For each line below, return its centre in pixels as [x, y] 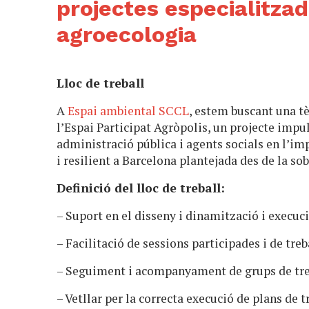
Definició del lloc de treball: [143, 188]
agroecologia [127, 34]
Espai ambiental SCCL [129, 110]
